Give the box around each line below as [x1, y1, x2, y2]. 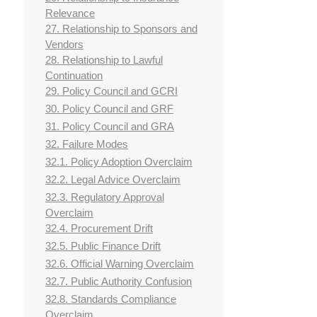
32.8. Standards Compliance [45, 293, 176, 306]
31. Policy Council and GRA [45, 120, 174, 133]
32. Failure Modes [45, 138, 128, 151]
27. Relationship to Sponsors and [45, 23, 197, 35]
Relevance [45, 7, 95, 20]
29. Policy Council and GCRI [45, 85, 178, 98]
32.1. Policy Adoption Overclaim [45, 156, 192, 168]
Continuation [45, 69, 103, 82]
